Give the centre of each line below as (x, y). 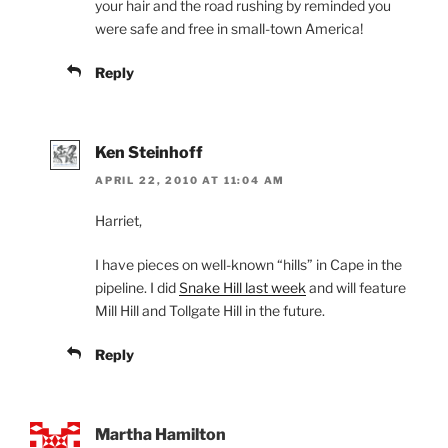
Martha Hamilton (160, 434)
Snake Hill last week (242, 287)
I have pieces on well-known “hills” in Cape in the (248, 264)
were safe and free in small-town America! (229, 28)
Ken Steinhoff (149, 152)
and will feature (356, 287)
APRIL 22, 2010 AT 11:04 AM (190, 179)
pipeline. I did (137, 287)
